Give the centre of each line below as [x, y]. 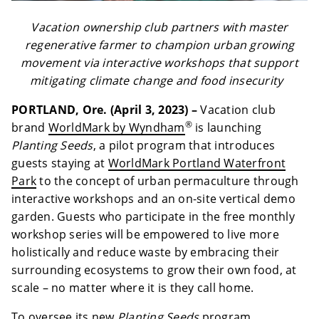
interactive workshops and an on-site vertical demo [153, 199]
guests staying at [60, 163]
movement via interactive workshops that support [159, 63]
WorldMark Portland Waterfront [197, 163]
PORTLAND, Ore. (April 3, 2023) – [105, 110]
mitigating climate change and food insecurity [159, 81]
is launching [227, 128]
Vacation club [236, 110]
